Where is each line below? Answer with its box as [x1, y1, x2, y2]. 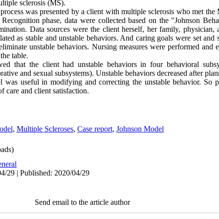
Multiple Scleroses [17, 125, 73, 133]
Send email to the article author [35, 198, 130, 206]
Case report [77, 125, 112, 133]
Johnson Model [116, 125, 164, 133]
